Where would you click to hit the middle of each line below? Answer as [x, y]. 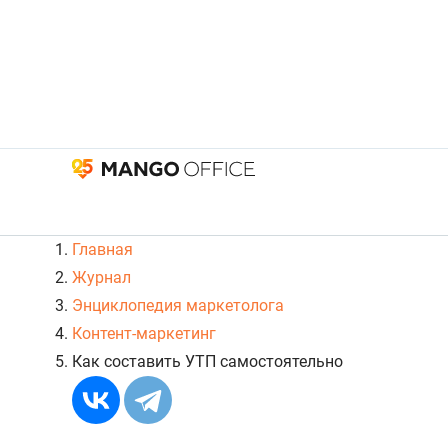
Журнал [101, 278]
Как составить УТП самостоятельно [207, 362]
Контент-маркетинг [144, 334]
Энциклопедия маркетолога [178, 306]
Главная [102, 250]
